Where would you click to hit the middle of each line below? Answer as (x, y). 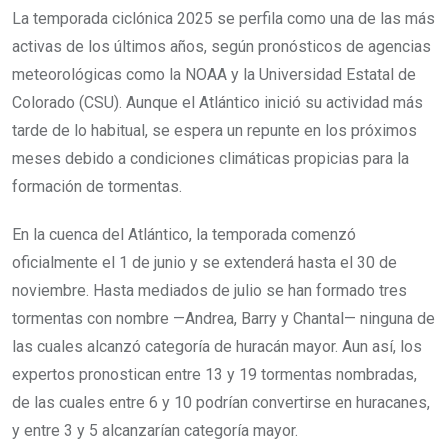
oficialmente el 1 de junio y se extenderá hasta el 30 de (204, 262)
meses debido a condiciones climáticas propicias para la (210, 158)
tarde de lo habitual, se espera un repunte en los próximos (214, 130)
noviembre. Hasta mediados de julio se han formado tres (209, 290)
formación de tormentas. (97, 186)
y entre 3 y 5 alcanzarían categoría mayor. (155, 430)
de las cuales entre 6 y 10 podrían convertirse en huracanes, (221, 402)
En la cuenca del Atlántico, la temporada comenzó (184, 234)
